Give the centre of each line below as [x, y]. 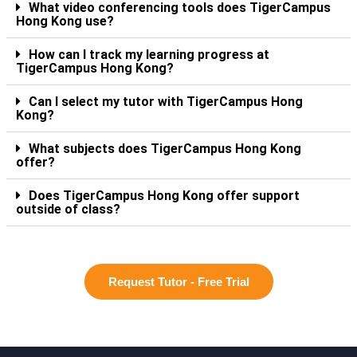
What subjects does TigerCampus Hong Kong [165, 148]
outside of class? [68, 209]
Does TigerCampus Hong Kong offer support [164, 195]
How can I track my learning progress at [149, 54]
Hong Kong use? [65, 21]
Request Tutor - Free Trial [178, 281]
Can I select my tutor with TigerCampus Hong [166, 101]
